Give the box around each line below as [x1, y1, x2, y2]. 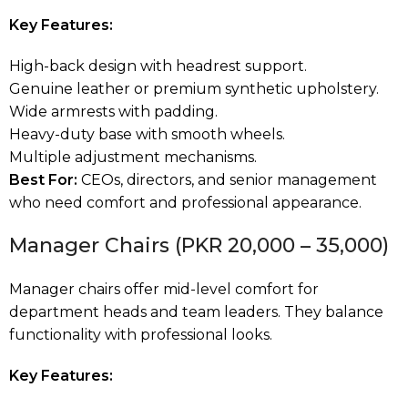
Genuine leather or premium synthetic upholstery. [9, 79, 379, 97]
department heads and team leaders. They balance [9, 302, 383, 321]
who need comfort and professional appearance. [9, 193, 362, 211]
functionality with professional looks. [9, 325, 272, 343]
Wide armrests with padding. [9, 102, 218, 120]
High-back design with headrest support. [9, 56, 307, 75]
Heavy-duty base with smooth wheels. [9, 125, 285, 143]
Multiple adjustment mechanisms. [9, 148, 257, 166]
